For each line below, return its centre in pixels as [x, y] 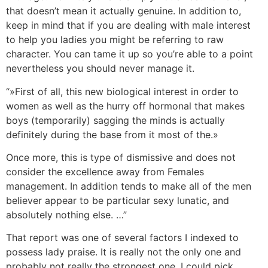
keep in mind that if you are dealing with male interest [128, 25]
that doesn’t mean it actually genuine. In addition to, [124, 11]
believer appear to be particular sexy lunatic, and [118, 200]
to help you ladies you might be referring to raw [115, 40]
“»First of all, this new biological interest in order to [122, 91]
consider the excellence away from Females [105, 171]
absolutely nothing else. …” [66, 214]
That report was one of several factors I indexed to [122, 238]
